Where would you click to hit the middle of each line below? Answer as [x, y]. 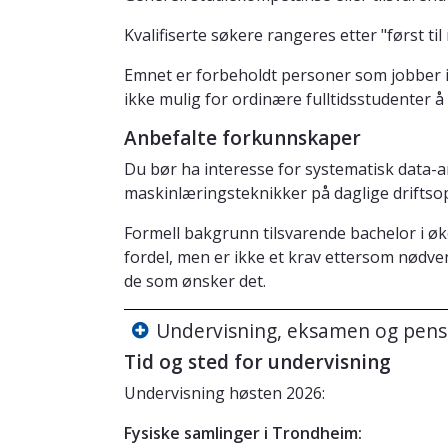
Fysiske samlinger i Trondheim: [245, 433]
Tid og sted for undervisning [257, 362]
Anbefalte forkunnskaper [242, 138]
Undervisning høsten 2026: [224, 393]
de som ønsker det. [195, 281]
